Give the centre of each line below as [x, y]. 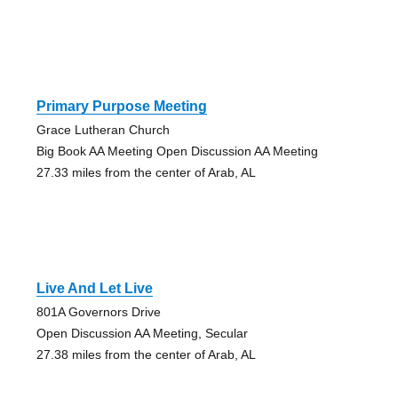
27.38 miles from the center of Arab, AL [146, 354]
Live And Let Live [94, 288]
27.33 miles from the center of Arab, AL [146, 172]
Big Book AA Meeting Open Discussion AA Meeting [177, 151]
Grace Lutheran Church [103, 129]
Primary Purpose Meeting [121, 106]
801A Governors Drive [98, 311]
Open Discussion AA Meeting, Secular [142, 333]
